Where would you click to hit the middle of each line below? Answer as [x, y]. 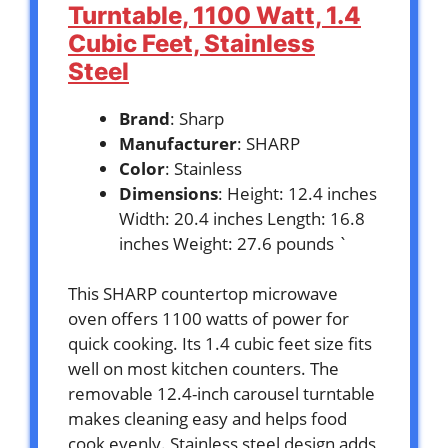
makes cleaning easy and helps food [207, 419]
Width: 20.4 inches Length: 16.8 [242, 218]
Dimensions [168, 193]
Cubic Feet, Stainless [191, 43]
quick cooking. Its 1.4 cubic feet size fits [220, 344]
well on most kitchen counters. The [203, 369]
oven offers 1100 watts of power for [208, 319]
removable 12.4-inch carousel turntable [221, 394]
